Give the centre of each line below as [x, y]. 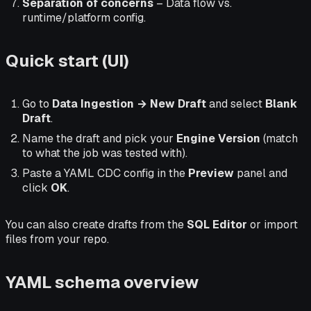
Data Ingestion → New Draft [129, 103]
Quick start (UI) [67, 60]
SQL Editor [217, 224]
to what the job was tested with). [105, 153]
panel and [261, 173]
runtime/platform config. [84, 17]
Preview [211, 173]
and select [236, 103]
